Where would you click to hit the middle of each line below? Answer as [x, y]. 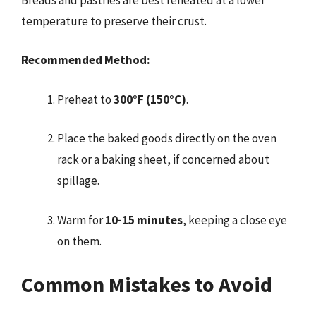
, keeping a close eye [235, 220]
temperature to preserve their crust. [114, 21]
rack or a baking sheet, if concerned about [163, 159]
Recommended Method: [86, 60]
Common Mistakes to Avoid [147, 284]
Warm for [81, 220]
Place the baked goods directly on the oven [167, 138]
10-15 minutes [144, 220]
